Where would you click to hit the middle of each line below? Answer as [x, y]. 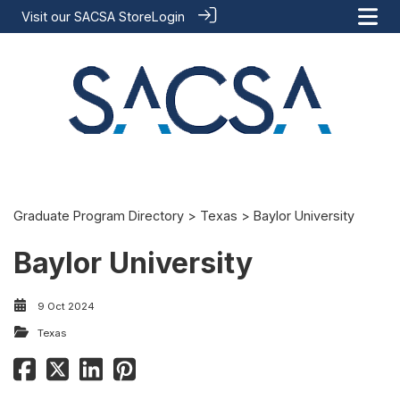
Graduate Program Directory [99, 216]
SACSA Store [113, 17]
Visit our [48, 17]
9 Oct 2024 [66, 306]
